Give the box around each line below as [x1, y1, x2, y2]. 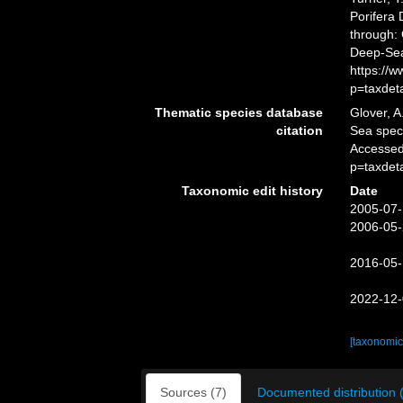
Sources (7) [160, 385, 227, 399]
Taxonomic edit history [181, 184, 323, 198]
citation [275, 123, 323, 138]
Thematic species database [154, 105, 323, 120]
